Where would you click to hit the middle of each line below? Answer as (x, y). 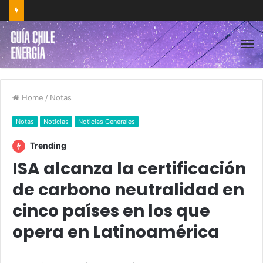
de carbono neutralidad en (128, 190)
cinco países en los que (111, 211)
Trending (47, 145)
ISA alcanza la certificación (129, 169)
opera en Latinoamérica (116, 232)
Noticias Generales (107, 122)
